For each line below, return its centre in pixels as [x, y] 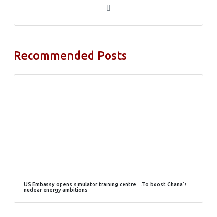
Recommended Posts [70, 56]
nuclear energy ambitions [56, 190]
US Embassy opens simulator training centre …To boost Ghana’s [105, 184]
